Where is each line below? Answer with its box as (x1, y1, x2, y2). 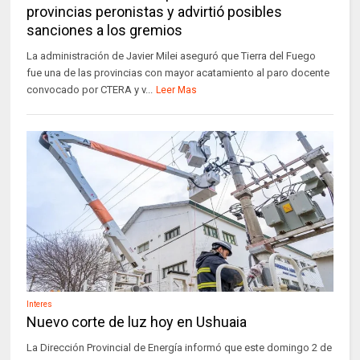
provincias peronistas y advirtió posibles (27, 3, 283, 20)
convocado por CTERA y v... (27, 84, 153, 96)
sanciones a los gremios (27, 22, 183, 39)
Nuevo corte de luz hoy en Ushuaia (27, 313, 247, 330)
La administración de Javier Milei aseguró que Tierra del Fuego (27, 50, 317, 62)
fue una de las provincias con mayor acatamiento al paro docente (27, 67, 330, 79)
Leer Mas (156, 84, 198, 96)
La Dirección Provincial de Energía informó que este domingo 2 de (27, 342, 333, 354)
